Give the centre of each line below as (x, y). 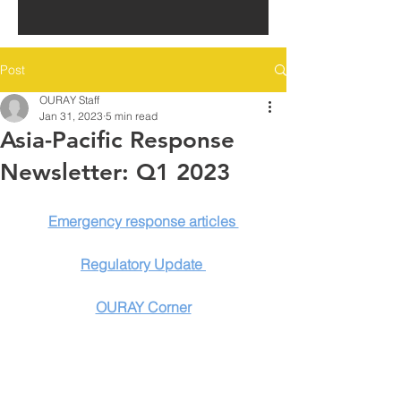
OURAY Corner (143, 307)
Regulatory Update (143, 264)
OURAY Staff (69, 100)
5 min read (132, 116)
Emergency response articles (143, 221)
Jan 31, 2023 (71, 116)
